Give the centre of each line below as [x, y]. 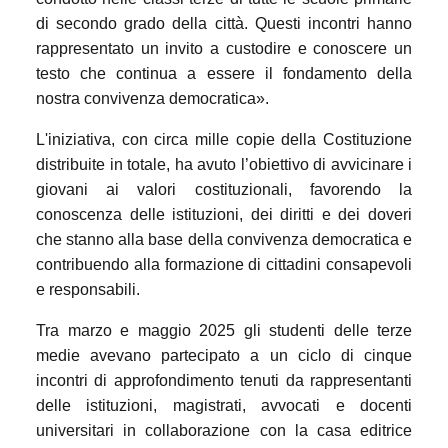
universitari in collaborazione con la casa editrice [224, 430]
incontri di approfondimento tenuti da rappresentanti [224, 380]
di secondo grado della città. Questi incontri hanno [224, 23]
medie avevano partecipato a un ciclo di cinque [224, 355]
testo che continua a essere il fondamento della [224, 73]
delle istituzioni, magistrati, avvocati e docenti [224, 405]
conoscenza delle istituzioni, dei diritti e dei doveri [224, 214]
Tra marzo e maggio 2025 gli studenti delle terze [224, 330]
